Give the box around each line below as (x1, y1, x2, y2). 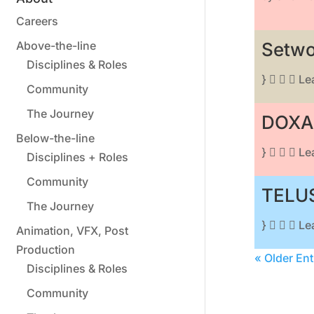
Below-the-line (16, 130, 95, 145)
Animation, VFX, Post (16, 223, 128, 238)
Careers (16, 13, 58, 28)
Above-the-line (16, 38, 96, 53)
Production (16, 242, 75, 257)
